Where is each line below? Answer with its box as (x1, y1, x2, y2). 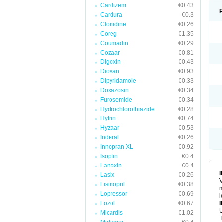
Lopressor (100, 190, 127, 197)
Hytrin (100, 115, 116, 122)
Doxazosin (100, 87, 129, 94)
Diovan (100, 68, 119, 75)
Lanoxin (100, 162, 122, 169)
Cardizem (100, 2, 126, 9)
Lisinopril (100, 181, 125, 188)
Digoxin (100, 58, 121, 65)
